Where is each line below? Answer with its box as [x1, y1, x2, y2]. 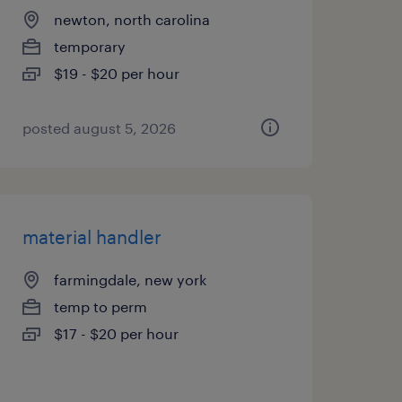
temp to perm [53, 298, 147, 315]
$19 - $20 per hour [53, 65, 179, 82]
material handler [22, 226, 162, 248]
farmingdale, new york [53, 271, 206, 288]
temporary [53, 38, 126, 55]
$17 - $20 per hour [53, 325, 179, 342]
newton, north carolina [53, 11, 210, 28]
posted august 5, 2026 [22, 119, 176, 136]
